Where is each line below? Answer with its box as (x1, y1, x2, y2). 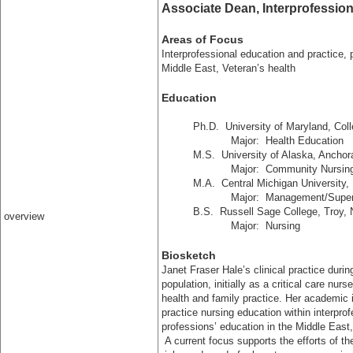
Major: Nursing (193, 220, 300, 232)
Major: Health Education (193, 135, 347, 147)
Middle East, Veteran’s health (162, 62, 295, 74)
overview (4, 210, 44, 222)
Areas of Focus (162, 33, 243, 46)
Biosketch (162, 249, 216, 262)
